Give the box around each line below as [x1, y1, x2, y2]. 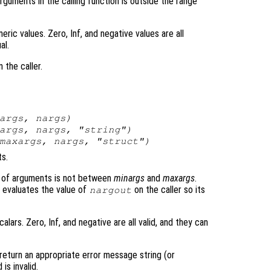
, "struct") [83, 136, 151, 146]
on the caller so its [132, 184, 206, 196]
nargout [89, 185, 132, 195]
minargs [114, 172, 145, 184]
